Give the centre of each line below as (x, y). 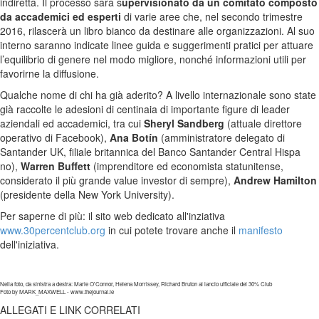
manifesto (261, 230)
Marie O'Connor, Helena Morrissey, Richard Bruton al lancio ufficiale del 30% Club (173, 284)
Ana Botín (134, 138)
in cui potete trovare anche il (172, 230)
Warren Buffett (56, 166)
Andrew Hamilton (275, 181)
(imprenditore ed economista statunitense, (187, 166)
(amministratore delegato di (221, 138)
